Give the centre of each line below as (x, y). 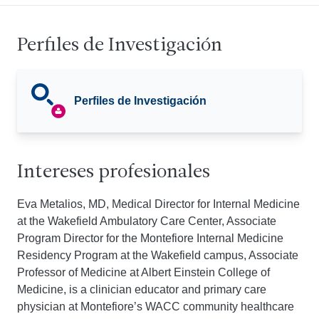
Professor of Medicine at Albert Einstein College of (143, 272)
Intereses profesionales (114, 173)
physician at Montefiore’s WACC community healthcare (156, 307)
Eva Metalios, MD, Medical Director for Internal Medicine (158, 204)
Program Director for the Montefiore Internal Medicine (150, 238)
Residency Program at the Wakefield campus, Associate (158, 255)
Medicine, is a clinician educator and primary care (142, 289)
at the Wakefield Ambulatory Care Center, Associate (147, 221)
